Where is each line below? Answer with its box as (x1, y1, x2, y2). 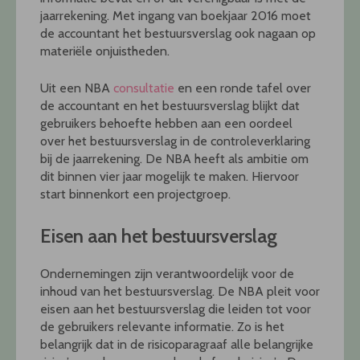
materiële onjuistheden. (40, 43, 170, 59)
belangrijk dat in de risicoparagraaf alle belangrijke (40, 336, 313, 352)
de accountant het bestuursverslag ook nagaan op (40, 25, 316, 41)
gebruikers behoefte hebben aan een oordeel (40, 115, 292, 131)
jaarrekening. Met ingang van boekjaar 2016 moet (40, 7, 311, 23)
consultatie (113, 80, 174, 96)
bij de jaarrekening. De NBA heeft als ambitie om (40, 150, 309, 166)
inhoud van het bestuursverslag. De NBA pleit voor (40, 283, 320, 299)
